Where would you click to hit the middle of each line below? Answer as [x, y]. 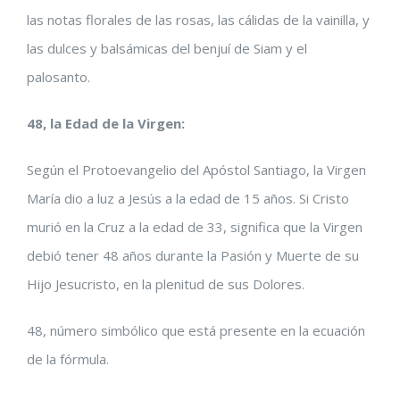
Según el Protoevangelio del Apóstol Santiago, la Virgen [196, 170]
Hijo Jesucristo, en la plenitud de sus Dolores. [166, 284]
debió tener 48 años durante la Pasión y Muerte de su [193, 255]
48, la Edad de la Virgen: [106, 123]
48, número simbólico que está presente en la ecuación [196, 330]
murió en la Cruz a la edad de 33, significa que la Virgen [195, 227]
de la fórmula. [68, 359]
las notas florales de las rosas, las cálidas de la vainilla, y [198, 20]
